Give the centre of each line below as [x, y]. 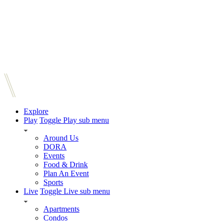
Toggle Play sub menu [74, 120]
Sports [53, 183]
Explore [36, 111]
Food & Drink [66, 165]
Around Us [61, 138]
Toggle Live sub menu [75, 191]
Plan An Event [66, 174]
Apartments [61, 209]
